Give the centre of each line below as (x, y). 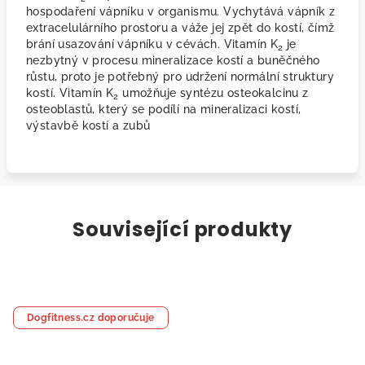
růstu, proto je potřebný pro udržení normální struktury (180, 77)
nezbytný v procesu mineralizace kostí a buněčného (173, 60)
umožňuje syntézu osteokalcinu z (213, 93)
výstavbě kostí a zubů (88, 125)
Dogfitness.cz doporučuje (91, 318)
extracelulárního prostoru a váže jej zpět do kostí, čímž (180, 28)
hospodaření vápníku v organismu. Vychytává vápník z (181, 11)
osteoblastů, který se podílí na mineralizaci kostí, (164, 109)
